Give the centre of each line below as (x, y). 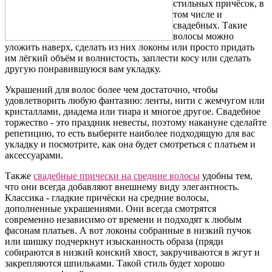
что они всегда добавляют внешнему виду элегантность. (122, 186)
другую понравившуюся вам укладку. (83, 69)
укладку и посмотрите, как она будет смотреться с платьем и (130, 144)
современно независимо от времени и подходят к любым (123, 219)
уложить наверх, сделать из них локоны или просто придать (130, 47)
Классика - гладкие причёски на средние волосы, (107, 197)
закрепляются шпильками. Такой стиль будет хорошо (115, 263)
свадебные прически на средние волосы (117, 175)
